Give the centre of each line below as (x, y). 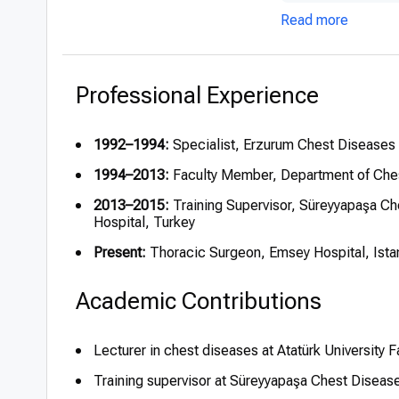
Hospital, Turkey (144, 222)
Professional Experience (197, 95)
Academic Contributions (199, 301)
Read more (314, 20)
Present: (120, 252)
